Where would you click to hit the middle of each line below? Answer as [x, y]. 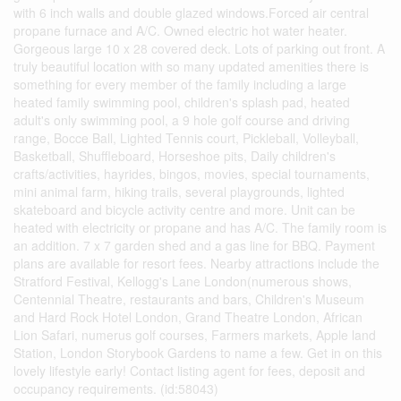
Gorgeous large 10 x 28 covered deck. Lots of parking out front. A [199, 48]
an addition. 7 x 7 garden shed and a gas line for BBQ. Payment [194, 245]
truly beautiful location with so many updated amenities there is [191, 66]
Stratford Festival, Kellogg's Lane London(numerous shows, [183, 281]
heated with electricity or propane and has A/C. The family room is [200, 227]
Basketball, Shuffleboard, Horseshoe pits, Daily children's [175, 155]
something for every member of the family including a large [180, 84]
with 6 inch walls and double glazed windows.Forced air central [191, 12]
